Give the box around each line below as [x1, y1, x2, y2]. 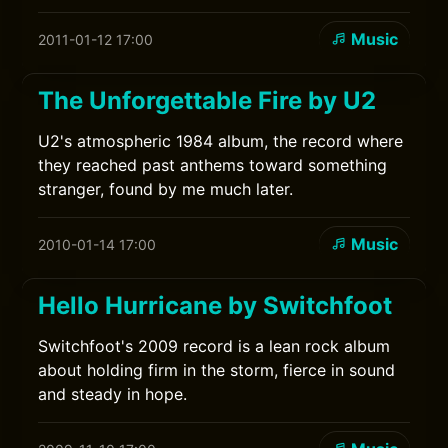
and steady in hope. [38, 384, 188, 404]
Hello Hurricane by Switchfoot [38, 291, 393, 320]
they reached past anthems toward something [38, 155, 388, 175]
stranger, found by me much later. [38, 179, 294, 199]
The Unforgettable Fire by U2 [38, 86, 377, 115]
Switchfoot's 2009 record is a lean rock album [38, 336, 391, 356]
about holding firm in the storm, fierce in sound [38, 360, 396, 380]
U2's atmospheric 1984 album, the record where [38, 131, 404, 151]
